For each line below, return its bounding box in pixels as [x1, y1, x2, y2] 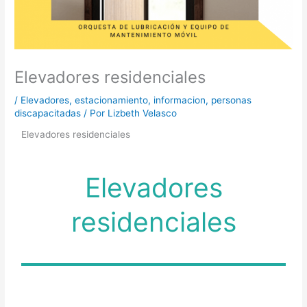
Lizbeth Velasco [108, 108, 177, 119]
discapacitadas [14, 108, 82, 119]
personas [211, 95, 252, 106]
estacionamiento [75, 95, 149, 106]
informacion [153, 95, 206, 106]
